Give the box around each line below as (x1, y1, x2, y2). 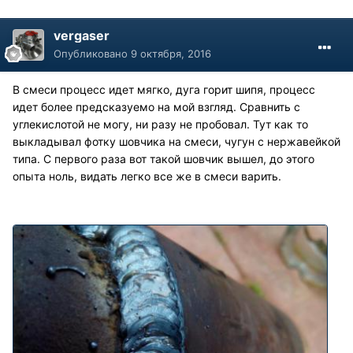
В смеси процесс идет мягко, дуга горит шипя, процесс (13, 82, 315, 96)
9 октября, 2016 (131, 46, 211, 60)
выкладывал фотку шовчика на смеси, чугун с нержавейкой (13, 134, 340, 148)
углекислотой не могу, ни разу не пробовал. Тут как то (13, 117, 308, 131)
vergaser (54, 27, 110, 43)
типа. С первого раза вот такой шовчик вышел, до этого (13, 151, 314, 165)
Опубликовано (54, 46, 131, 60)
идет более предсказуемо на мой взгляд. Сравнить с (13, 99, 300, 113)
